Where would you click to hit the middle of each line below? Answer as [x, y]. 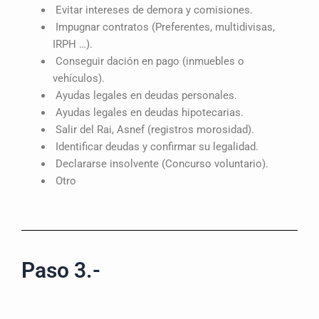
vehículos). [78, 78]
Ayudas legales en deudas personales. [145, 95]
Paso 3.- [61, 270]
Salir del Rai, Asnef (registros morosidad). [153, 129]
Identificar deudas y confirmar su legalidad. [155, 146]
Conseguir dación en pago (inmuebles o [148, 61]
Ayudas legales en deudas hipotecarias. [148, 112]
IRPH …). [72, 44]
